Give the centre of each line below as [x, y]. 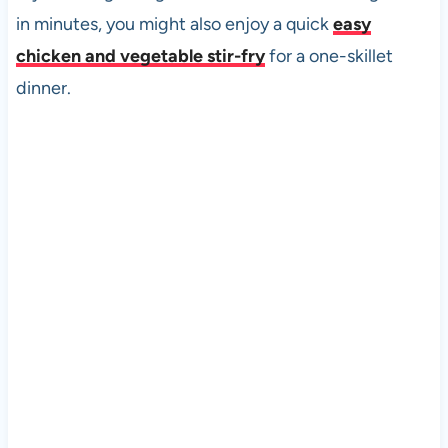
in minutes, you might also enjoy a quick [174, 23]
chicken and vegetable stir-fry [140, 55]
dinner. [43, 87]
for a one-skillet [328, 55]
